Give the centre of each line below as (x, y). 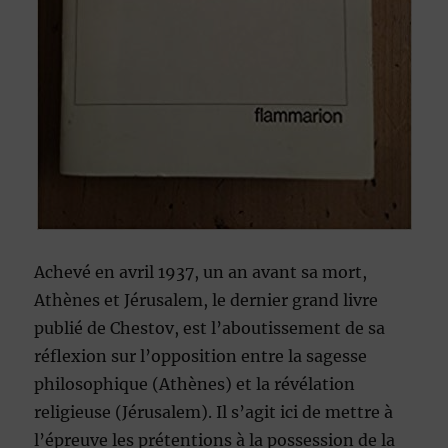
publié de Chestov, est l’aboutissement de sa (210, 328)
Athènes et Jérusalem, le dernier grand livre (206, 300)
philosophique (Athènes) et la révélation (195, 384)
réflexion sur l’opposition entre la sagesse (201, 356)
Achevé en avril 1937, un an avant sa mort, (201, 272)
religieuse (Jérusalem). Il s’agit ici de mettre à (214, 412)
